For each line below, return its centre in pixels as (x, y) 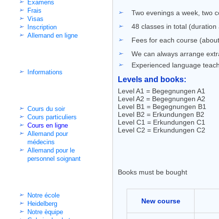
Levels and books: (152, 79)
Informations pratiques (40, 180)
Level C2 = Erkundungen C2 (162, 130)
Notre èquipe (45, 212)
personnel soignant (54, 159)
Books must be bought (153, 172)
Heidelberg (42, 204)
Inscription (42, 27)
